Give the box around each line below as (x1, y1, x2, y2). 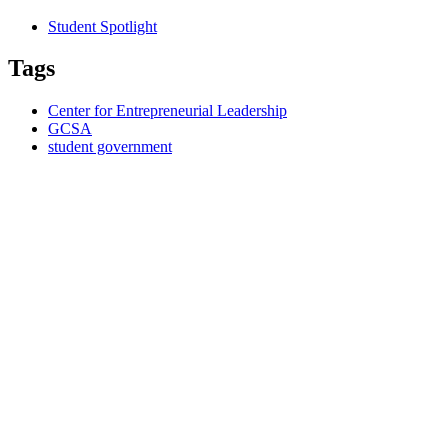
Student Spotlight (48, 17, 157, 35)
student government (48, 138, 172, 156)
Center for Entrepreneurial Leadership (48, 102, 287, 120)
